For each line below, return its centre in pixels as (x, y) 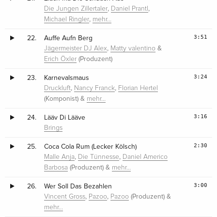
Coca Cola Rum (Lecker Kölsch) (91, 147)
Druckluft (58, 88)
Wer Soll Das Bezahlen (78, 186)
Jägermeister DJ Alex (76, 49)
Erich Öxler (61, 59)
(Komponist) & (66, 99)
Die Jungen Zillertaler (76, 9)
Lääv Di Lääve (65, 118)
